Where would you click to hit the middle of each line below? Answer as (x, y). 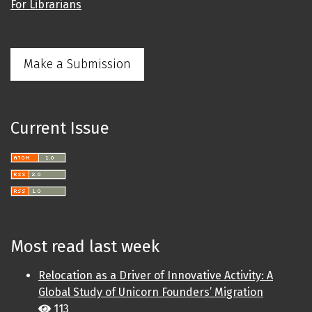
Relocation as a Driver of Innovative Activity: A (156, 276)
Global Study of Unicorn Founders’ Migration (151, 292)
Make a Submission (77, 64)
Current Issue (60, 128)
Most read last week (85, 247)
